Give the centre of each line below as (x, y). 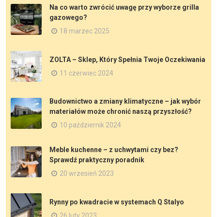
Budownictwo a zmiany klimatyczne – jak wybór (125, 101)
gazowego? (68, 17)
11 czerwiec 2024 (86, 73)
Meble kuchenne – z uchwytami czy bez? (114, 150)
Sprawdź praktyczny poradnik (97, 160)
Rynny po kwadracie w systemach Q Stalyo (117, 202)
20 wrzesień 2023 (87, 173)
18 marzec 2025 (85, 31)
